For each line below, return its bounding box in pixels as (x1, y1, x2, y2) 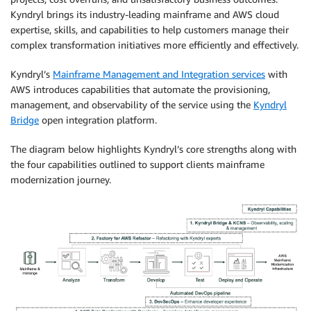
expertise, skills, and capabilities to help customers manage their (10, 23, 289, 35)
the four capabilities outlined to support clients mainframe (10, 158, 264, 170)
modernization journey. (10, 173, 111, 185)
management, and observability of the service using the (10, 98, 253, 110)
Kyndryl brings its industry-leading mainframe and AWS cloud (10, 8, 279, 20)
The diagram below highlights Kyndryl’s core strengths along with (10, 142, 296, 155)
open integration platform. (39, 113, 157, 126)
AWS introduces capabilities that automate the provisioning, (10, 83, 270, 95)
